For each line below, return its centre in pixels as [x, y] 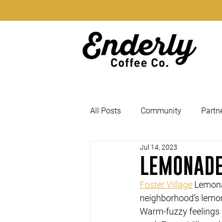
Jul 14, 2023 [159, 147]
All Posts [106, 111]
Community [161, 111]
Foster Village [166, 185]
